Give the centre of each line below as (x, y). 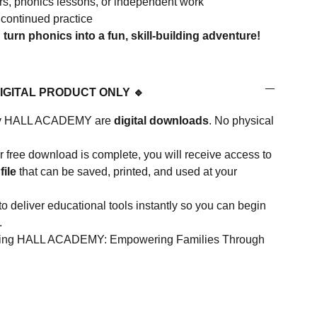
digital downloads (161, 121)
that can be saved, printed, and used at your (127, 172)
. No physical (241, 121)
